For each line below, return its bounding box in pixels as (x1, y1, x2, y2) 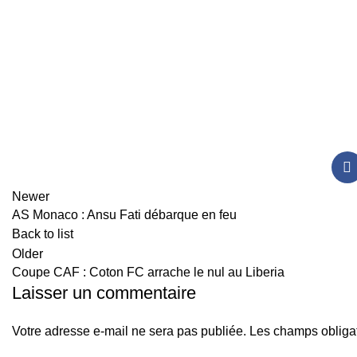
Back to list (12, 227, 73, 241)
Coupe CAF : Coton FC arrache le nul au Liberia (12, 265, 284, 279)
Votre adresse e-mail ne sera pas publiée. (12, 324, 246, 338)
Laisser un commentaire (12, 283, 196, 303)
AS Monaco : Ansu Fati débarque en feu (12, 208, 237, 222)
